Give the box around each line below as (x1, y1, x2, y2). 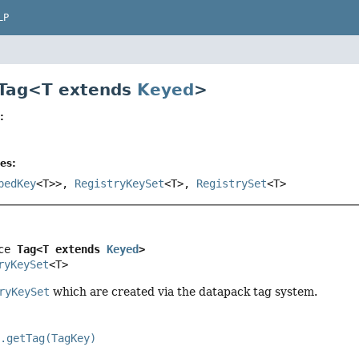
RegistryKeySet (75, 177, 165, 191)
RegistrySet (196, 177, 268, 191)
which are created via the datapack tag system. (50, 284, 318, 298)
